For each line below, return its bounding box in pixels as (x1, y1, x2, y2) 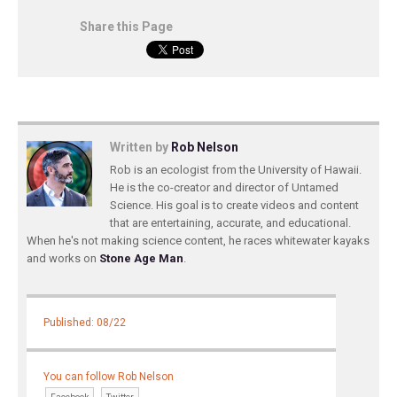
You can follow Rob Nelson (43, 370, 175, 384)
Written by (110, 140, 171, 154)
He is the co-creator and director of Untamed (110, 181, 339, 194)
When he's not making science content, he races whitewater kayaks (27, 234, 370, 247)
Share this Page (80, 19, 173, 34)
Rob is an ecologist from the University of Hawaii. (110, 163, 362, 176)
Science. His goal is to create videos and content (110, 198, 359, 212)
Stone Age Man (99, 252, 183, 265)
